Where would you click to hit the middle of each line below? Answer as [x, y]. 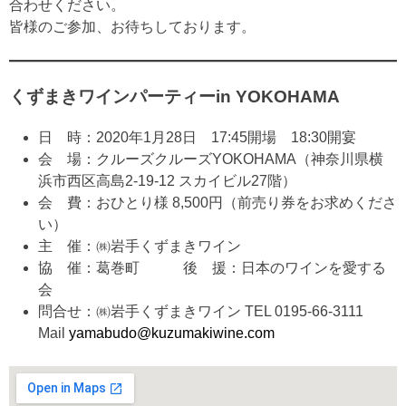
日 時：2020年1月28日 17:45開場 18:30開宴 [197, 137]
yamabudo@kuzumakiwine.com [172, 333]
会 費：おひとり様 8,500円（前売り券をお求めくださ [217, 202]
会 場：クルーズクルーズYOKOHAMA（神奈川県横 [211, 159]
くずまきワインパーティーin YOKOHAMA [174, 97]
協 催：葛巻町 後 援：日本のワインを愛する [212, 267]
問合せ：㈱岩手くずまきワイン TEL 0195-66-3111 [208, 311]
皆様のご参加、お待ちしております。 [132, 27]
